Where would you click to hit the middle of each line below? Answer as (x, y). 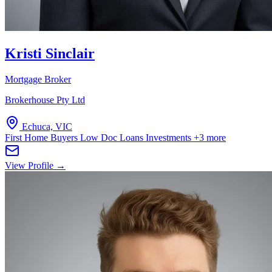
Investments (170, 137)
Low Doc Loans (113, 137)
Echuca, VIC (47, 126)
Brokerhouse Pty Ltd (45, 100)
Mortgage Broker (38, 79)
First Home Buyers (42, 137)
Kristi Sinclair (50, 54)
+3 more (210, 137)
